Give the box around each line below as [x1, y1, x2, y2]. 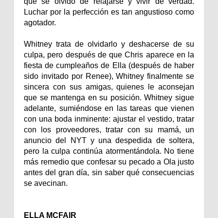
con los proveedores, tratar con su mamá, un [24, 125, 194, 134]
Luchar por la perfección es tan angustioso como [24, 7, 194, 16]
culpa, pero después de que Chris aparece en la [24, 50, 194, 59]
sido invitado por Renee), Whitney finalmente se [24, 72, 194, 80]
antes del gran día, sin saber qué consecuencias [24, 168, 194, 177]
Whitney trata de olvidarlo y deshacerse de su [24, 39, 194, 48]
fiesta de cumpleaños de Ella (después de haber [24, 61, 194, 70]
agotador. [24, 18, 56, 27]
